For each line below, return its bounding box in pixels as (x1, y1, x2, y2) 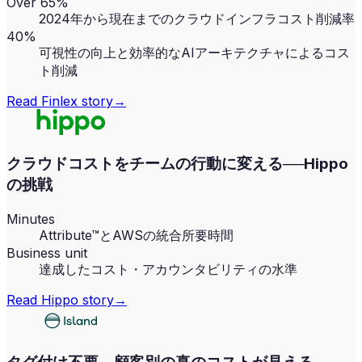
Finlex (41, 93, 78, 110)
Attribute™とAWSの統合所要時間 (39, 226, 234, 243)
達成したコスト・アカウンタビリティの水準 (39, 260, 297, 277)
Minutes (6, 210, 55, 227)
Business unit (6, 244, 87, 261)
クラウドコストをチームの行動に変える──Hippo (6, 154, 348, 174)
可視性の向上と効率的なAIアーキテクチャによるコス (39, 44, 350, 61)
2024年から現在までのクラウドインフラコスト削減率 (39, 11, 355, 27)
